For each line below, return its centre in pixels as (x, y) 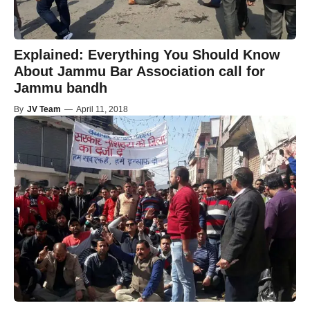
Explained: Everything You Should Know (147, 55)
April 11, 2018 (102, 110)
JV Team (44, 110)
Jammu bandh (61, 88)
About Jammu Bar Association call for (139, 72)
